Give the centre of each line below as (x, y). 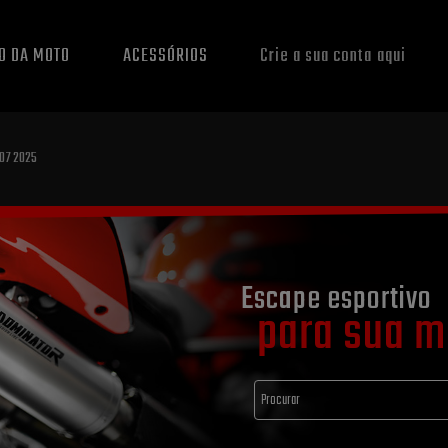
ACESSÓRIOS (165, 56)
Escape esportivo (336, 299)
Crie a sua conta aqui (333, 56)
